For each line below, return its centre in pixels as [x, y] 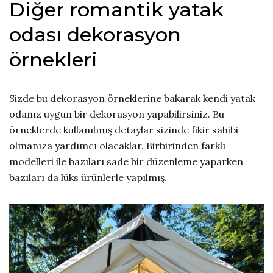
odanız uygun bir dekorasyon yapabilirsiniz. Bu [117, 114]
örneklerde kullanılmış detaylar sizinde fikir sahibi [124, 130]
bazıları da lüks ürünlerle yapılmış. [88, 178]
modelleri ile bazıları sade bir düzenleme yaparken [126, 162]
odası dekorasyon [95, 35]
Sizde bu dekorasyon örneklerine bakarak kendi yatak [132, 98]
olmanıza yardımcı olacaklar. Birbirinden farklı [117, 146]
